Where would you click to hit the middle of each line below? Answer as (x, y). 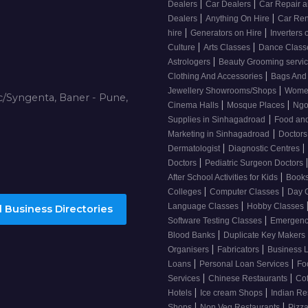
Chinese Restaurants (249, 279)
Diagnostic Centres (265, 149)
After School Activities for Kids (224, 178)
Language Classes (204, 207)
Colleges (186, 192)
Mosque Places (257, 106)
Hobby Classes (276, 207)
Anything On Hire (239, 19)
